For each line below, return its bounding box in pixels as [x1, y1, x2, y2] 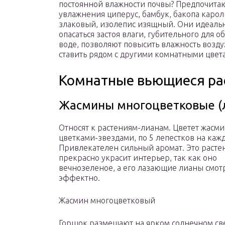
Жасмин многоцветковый [59, 196, 155, 205]
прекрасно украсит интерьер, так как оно [59, 153, 217, 163]
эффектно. [59, 173, 100, 183]
